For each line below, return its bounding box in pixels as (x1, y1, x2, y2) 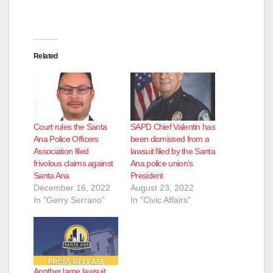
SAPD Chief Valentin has (130, 121, 215, 132)
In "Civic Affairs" (130, 194, 191, 205)
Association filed (34, 146, 89, 156)
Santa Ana (34, 170, 69, 180)
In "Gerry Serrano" (34, 194, 105, 205)
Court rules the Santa (34, 121, 107, 132)
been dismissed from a (130, 133, 210, 144)
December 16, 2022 (34, 182, 110, 193)
